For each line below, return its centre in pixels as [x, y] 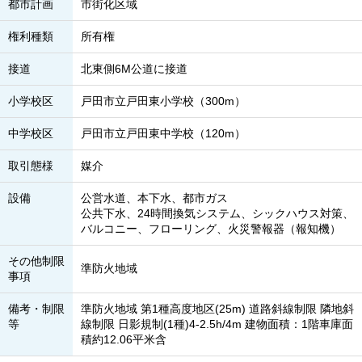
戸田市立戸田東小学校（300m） [163, 101]
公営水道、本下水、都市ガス [154, 198]
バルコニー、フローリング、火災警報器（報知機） [211, 229]
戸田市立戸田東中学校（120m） [163, 133]
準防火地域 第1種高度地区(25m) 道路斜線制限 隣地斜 [217, 309]
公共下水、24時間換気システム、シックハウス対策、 [217, 213]
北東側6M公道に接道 [134, 69]
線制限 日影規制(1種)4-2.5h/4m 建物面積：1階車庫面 [217, 324]
